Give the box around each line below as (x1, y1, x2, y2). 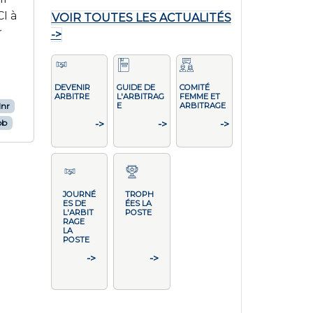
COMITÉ (179, 82, 210, 92)
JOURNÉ (62, 189, 96, 199)
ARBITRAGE (179, 101, 226, 110)
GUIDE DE (117, 82, 155, 92)
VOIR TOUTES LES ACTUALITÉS (51, 11, 231, 24)
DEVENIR (54, 82, 90, 92)
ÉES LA (125, 198, 152, 208)
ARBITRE (54, 92, 89, 101)
